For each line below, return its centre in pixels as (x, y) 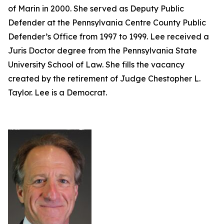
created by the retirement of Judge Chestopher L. (104, 78)
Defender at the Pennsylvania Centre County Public (107, 22)
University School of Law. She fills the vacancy (96, 64)
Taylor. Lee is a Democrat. (58, 92)
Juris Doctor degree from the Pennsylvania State (102, 50)
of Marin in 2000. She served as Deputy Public (96, 8)
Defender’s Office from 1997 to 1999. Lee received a (108, 36)
